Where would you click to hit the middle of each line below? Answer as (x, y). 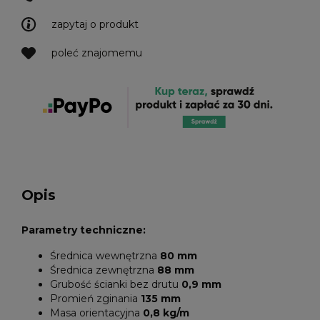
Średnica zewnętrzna (104, 270)
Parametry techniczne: (84, 230)
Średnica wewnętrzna (105, 256)
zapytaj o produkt (95, 24)
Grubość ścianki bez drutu (114, 284)
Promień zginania (95, 299)
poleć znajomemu (97, 53)
